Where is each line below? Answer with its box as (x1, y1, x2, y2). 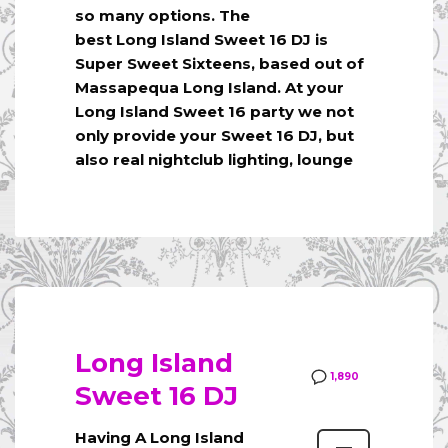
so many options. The (75, 6, 250, 26)
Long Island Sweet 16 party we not (75, 102, 354, 122)
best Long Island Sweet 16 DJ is (75, 30, 328, 50)
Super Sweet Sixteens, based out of (75, 54, 364, 74)
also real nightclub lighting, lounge (75, 150, 353, 170)
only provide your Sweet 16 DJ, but (75, 126, 354, 146)
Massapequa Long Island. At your (75, 78, 344, 98)
